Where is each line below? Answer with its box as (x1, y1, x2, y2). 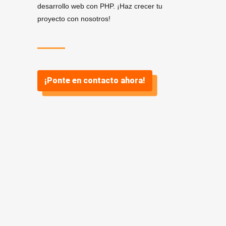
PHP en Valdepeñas (21, 207, 153, 222)
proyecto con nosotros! (37, 15, 110, 23)
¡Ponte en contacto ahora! (44, 76, 145, 85)
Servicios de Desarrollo (21, 176, 181, 191)
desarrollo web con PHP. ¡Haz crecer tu (37, 2, 162, 10)
